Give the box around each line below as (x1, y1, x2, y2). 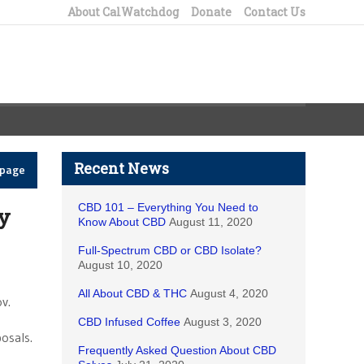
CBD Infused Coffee (78, 315, 180, 328)
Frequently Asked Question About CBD (78, 344, 276, 357)
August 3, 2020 (184, 315, 262, 328)
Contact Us (244, 4, 305, 19)
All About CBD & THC (78, 287, 187, 300)
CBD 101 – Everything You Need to (78, 201, 258, 214)
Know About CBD (78, 215, 166, 228)
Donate (191, 4, 232, 19)
